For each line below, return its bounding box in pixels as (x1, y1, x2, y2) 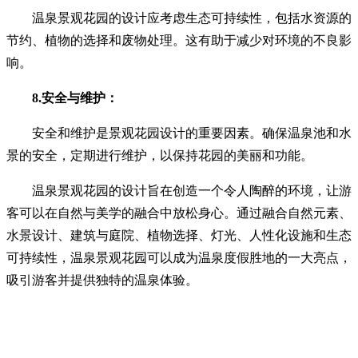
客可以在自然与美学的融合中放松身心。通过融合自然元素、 (6, 205, 352, 220)
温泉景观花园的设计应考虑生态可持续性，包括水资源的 (6, 10, 352, 25)
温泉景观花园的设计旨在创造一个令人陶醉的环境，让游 (6, 183, 352, 197)
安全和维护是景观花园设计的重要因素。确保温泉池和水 (6, 125, 352, 140)
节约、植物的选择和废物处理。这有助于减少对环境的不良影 (6, 33, 352, 47)
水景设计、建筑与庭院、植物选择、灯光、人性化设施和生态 (6, 228, 352, 242)
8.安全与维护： (32, 90, 118, 105)
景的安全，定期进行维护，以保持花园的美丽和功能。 (6, 148, 313, 162)
